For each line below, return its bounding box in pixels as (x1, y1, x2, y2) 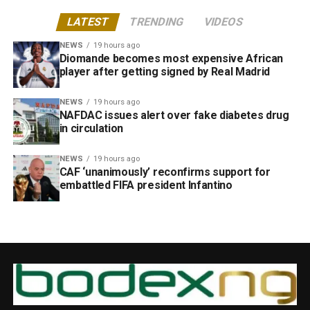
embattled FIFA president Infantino (59, 178, 232, 192)
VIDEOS (202, 15, 245, 28)
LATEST (65, 15, 111, 28)
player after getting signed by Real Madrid (59, 64, 271, 78)
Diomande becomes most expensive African (59, 51, 284, 65)
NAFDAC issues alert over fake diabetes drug (59, 108, 289, 122)
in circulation (59, 121, 124, 135)
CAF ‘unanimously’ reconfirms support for (59, 165, 271, 179)
